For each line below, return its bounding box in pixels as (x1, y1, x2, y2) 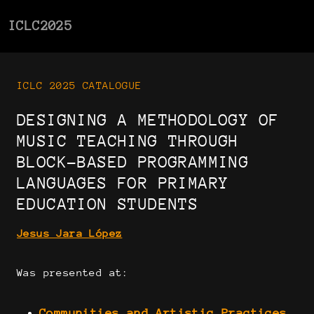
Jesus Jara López (17, 227, 123, 239)
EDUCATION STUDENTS (17, 195, 199, 213)
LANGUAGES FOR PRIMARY (17, 174, 229, 192)
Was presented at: (17, 266, 129, 278)
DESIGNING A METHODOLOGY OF (17, 111, 280, 129)
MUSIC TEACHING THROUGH (17, 132, 239, 150)
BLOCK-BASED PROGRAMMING (17, 153, 250, 171)
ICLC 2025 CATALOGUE (17, 79, 142, 91)
